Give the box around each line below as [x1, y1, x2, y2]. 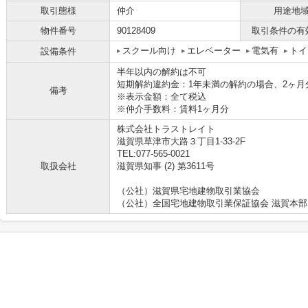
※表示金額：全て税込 [117, 91, 206, 102]
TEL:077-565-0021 [117, 148, 190, 159]
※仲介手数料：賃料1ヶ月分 [117, 104, 229, 114]
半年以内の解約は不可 [117, 67, 206, 77]
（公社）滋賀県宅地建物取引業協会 [117, 186, 260, 196]
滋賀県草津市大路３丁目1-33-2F [117, 136, 248, 146]
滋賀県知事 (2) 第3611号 [117, 161, 214, 171]
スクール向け [122, 45, 176, 56]
